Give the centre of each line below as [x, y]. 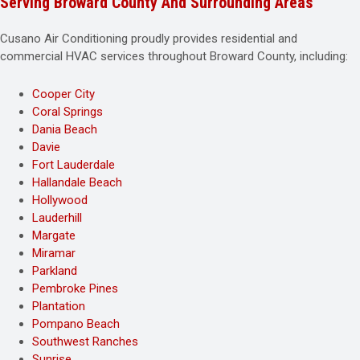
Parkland [55, 271]
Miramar [54, 253]
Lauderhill [57, 218]
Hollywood [60, 200]
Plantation [59, 306]
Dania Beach [65, 129]
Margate [54, 235]
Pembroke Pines [75, 288]
